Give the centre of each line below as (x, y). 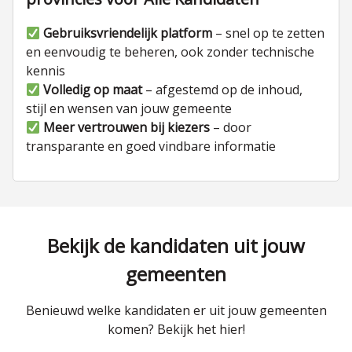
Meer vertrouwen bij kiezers (127, 127)
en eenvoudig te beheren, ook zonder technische (170, 52)
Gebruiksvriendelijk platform (128, 33)
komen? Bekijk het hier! (176, 329)
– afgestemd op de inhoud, (223, 90)
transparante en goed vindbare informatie (151, 146)
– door (231, 127)
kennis (46, 71)
